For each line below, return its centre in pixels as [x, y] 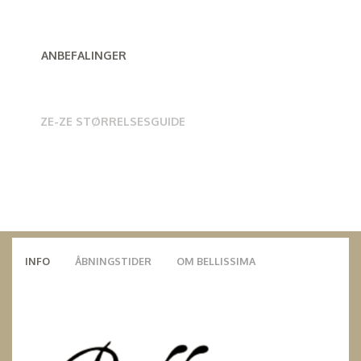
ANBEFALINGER [84, 55]
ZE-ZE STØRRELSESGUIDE [113, 121]
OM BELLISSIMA [216, 261]
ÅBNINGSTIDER [113, 261]
